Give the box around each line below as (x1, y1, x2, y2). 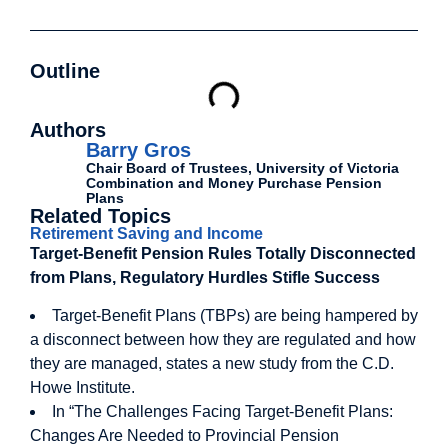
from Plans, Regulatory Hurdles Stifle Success (30, 269, 380, 286)
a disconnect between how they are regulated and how (30, 331, 416, 349)
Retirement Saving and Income (30, 225, 263, 242)
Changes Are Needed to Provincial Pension (30, 427, 339, 445)
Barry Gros (86, 139, 191, 161)
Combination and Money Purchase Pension (86, 175, 382, 191)
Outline (30, 60, 100, 82)
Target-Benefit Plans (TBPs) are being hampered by (52, 307, 418, 325)
